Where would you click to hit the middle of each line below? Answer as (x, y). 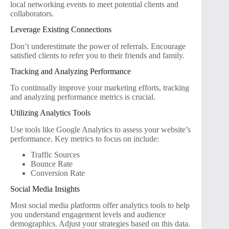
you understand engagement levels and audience (88, 215)
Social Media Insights (45, 189)
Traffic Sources (55, 154)
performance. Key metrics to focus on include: (85, 139)
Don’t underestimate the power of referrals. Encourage (98, 46)
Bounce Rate (52, 164)
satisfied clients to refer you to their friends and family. (97, 55)
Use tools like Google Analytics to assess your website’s (100, 129)
